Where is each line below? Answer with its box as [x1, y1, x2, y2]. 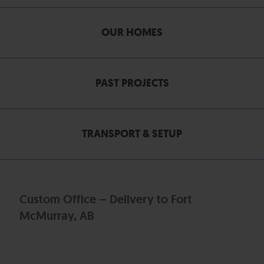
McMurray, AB [19, 208, 94, 223]
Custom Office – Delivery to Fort [19, 192, 192, 207]
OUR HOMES [101, 25, 163, 39]
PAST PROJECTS [95, 76, 169, 90]
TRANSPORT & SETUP [82, 127, 182, 141]
